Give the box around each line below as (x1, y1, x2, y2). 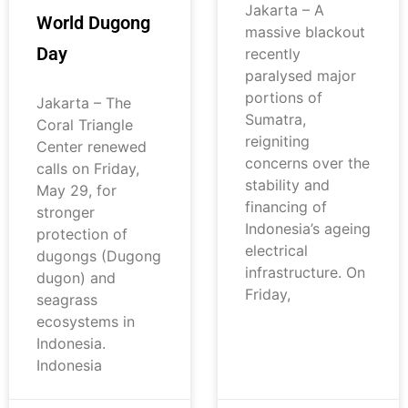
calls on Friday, (36, 159, 139, 178)
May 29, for (36, 181, 117, 200)
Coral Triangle (36, 116, 133, 135)
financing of (245, 198, 327, 217)
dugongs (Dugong (36, 247, 161, 266)
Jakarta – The (36, 94, 131, 113)
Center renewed (36, 138, 147, 157)
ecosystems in (36, 312, 135, 331)
